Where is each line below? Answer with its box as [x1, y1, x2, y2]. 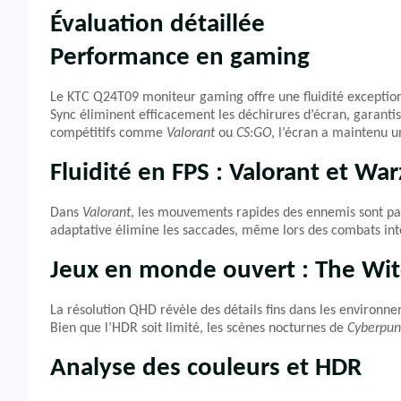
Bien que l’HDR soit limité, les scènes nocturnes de [50, 321, 347, 336]
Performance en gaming [50, 45, 310, 71]
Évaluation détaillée [50, 12, 265, 38]
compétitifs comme [50, 126, 166, 141]
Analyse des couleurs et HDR [50, 355, 362, 381]
